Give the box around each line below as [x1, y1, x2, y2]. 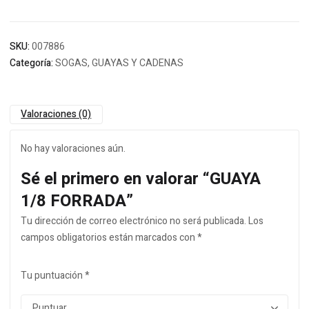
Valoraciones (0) [21, 107, 92, 121]
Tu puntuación [21, 268, 85, 283]
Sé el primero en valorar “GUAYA [21, 167, 261, 191]
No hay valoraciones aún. [21, 141, 126, 156]
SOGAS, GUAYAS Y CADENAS [55, 56, 183, 70]
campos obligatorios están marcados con [21, 230, 197, 245]
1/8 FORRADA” [21, 189, 133, 213]
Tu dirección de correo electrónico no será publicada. [21, 214, 246, 228]
